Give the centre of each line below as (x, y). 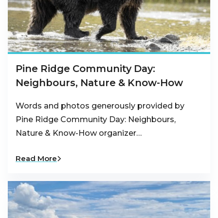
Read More (36, 159)
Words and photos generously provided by (100, 106)
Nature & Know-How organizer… (79, 133)
